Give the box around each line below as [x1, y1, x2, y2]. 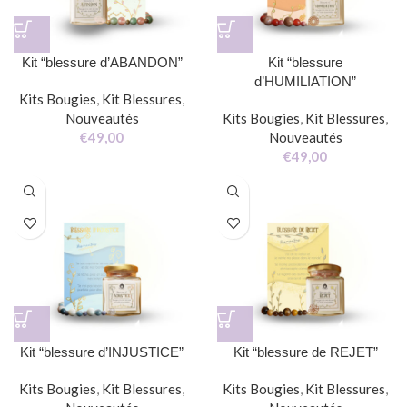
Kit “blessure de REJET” [233, 344, 378, 360]
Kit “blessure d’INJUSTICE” [20, 344, 184, 360]
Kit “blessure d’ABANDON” [21, 55, 183, 70]
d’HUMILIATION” [254, 74, 356, 89]
